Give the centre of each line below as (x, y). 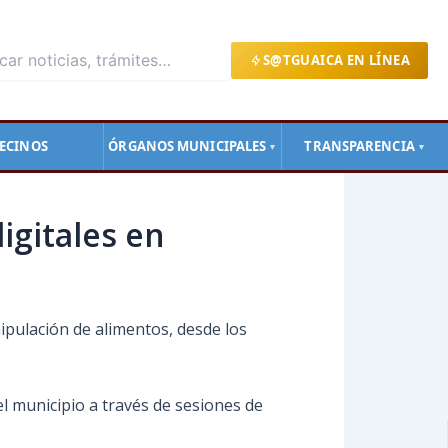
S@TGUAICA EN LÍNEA (336, 59)
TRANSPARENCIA (359, 146)
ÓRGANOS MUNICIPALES (187, 146)
